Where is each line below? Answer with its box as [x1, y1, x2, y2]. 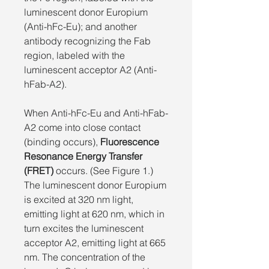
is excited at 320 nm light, [24, 193, 133, 205]
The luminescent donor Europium [24, 178, 166, 191]
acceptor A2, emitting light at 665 [24, 236, 166, 249]
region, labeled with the [24, 49, 125, 61]
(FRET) [24, 164, 53, 177]
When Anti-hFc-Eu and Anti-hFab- [24, 106, 168, 119]
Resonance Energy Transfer [24, 150, 142, 162]
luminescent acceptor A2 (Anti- [24, 63, 157, 76]
